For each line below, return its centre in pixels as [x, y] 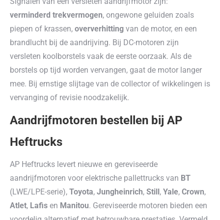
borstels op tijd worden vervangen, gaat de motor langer [106, 70]
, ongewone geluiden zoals [148, 15]
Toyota [81, 192]
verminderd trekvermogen [56, 15]
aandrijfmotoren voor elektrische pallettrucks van [95, 178]
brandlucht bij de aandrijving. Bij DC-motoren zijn [94, 42]
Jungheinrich [120, 192]
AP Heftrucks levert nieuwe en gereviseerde [84, 164]
